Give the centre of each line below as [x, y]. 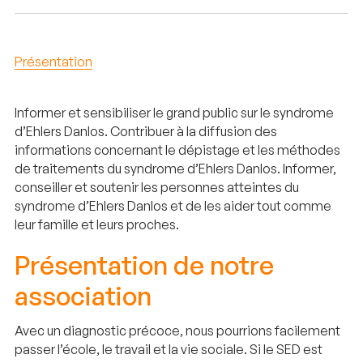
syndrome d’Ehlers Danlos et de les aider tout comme [173, 205]
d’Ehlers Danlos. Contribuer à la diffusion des [146, 131]
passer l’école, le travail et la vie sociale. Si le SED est [169, 349]
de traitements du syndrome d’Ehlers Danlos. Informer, [175, 168]
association [83, 296]
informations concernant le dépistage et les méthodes [177, 149]
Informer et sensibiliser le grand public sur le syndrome [174, 112]
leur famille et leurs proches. [97, 224]
